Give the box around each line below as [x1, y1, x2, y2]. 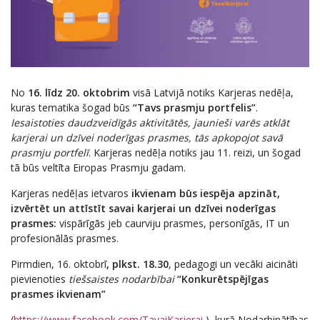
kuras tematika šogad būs [11, 101, 133, 115]
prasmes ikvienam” [11, 287, 106, 301]
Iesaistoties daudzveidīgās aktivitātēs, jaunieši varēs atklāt [11, 116, 289, 130]
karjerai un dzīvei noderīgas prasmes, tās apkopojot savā [11, 131, 283, 145]
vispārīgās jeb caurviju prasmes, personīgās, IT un [59, 216, 289, 231]
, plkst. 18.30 [106, 257, 169, 271]
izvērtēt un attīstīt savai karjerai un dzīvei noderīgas [11, 201, 276, 216]
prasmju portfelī [11, 146, 89, 160]
